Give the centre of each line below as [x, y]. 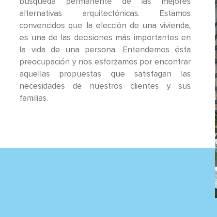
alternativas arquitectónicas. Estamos [105, 14]
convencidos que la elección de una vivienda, [105, 26]
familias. [34, 98]
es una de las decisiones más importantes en [105, 38]
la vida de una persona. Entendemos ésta [105, 50]
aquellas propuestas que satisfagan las [105, 74]
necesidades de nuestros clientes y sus [105, 86]
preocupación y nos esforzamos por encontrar [105, 62]
